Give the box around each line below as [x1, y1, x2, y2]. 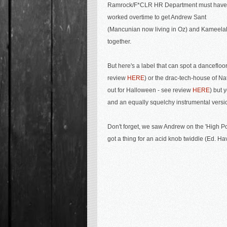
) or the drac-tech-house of [144, 74, 218, 82]
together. [107, 38, 131, 45]
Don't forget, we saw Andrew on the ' [107, 123, 206, 130]
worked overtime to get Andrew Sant [107, 14, 206, 21]
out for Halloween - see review [107, 87, 193, 94]
